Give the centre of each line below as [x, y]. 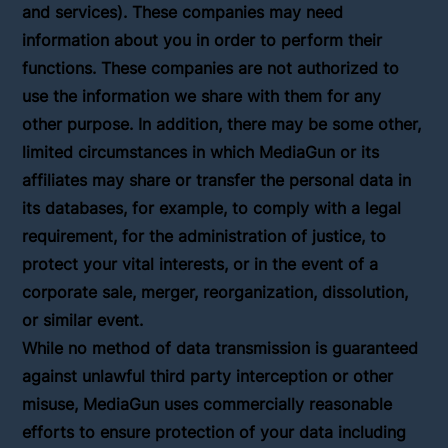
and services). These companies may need [183, 12]
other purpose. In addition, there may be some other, [222, 124]
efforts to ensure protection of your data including [214, 432]
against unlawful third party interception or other [208, 376]
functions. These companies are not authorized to [211, 68]
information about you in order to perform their [202, 40]
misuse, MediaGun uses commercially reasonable [207, 404]
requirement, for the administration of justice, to [204, 236]
